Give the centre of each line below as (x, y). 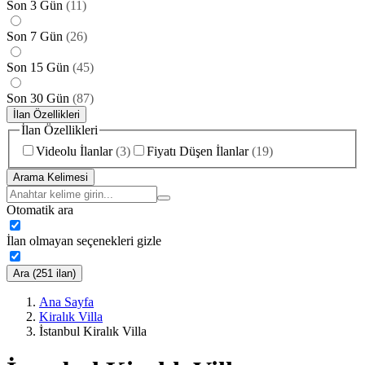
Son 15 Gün (38, 68)
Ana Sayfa (66, 301)
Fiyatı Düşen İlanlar (198, 151)
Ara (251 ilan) (44, 273)
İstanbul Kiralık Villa (93, 331)
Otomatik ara (40, 209)
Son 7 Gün (35, 37)
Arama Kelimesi (51, 177)
